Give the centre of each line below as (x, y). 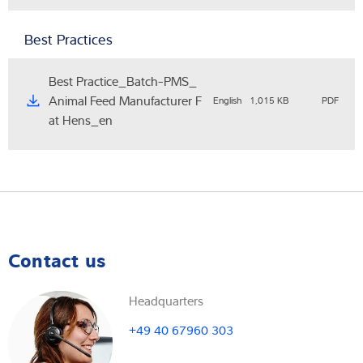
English (227, 100)
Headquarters (167, 301)
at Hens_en (81, 120)
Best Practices (68, 39)
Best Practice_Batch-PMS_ (123, 81)
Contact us (57, 259)
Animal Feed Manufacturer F (125, 100)
